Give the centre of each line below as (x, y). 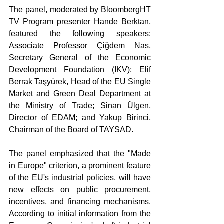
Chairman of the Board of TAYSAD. (71, 129)
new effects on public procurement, (80, 189)
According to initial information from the (80, 213)
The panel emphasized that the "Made (80, 153)
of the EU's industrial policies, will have (80, 177)
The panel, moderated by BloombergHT (80, 9)
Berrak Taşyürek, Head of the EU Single (80, 81)
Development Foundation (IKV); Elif (80, 69)
